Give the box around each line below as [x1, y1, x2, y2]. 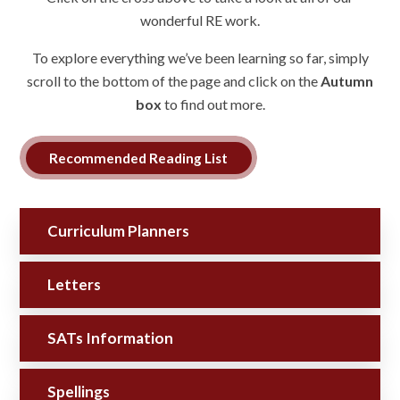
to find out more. [161, 96, 265, 113]
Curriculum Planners [47, 221, 189, 241]
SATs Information [47, 329, 173, 348]
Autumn [321, 72, 373, 90]
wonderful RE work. [140, 12, 260, 29]
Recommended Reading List [49, 149, 229, 166]
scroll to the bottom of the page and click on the [27, 72, 321, 90]
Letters [47, 275, 101, 295]
